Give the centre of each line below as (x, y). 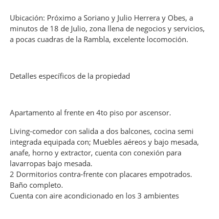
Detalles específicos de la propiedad (70, 76)
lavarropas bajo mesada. (51, 163)
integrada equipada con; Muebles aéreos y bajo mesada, (104, 142)
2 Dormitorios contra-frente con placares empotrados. (101, 174)
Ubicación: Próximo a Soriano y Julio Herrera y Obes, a (101, 17)
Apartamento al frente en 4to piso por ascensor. (90, 112)
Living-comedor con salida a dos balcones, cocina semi (102, 131)
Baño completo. (36, 185)
